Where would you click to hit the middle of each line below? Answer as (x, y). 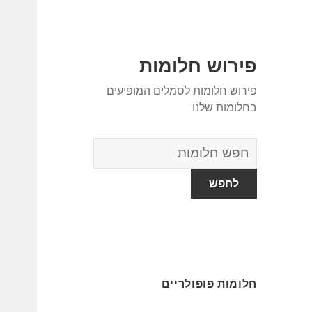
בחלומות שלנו (224, 108)
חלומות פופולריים (209, 284)
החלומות (232, 171)
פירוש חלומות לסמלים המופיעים (181, 91)
